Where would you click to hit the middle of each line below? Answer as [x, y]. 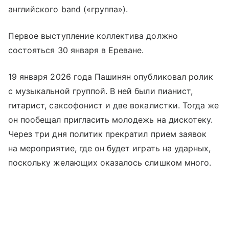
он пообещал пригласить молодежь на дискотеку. [111, 119]
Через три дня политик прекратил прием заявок [108, 134]
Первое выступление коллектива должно [93, 36]
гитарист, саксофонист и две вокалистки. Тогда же [114, 105]
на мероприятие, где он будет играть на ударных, [110, 148]
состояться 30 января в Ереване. [76, 50]
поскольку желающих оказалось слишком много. [110, 162]
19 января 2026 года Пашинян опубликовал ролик [111, 76]
